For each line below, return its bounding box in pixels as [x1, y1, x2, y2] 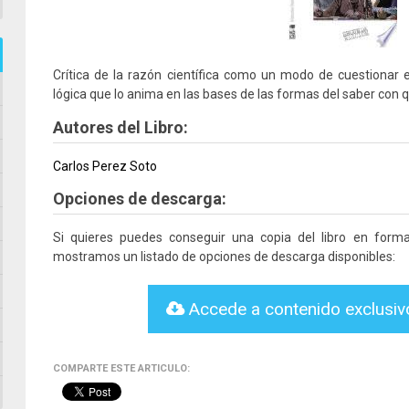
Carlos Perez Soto [53, 159, 157, 173]
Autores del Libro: [53, 118, 188, 137]
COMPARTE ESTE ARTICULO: [53, 362, 190, 374]
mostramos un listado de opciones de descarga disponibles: [53, 249, 395, 264]
